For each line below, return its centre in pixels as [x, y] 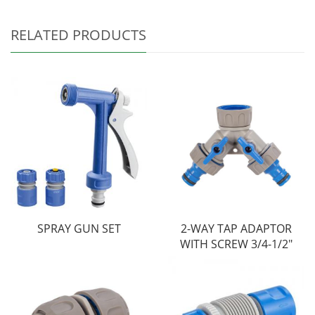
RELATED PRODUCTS [78, 35]
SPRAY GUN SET [79, 229]
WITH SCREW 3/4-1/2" [236, 244]
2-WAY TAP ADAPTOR [236, 229]
